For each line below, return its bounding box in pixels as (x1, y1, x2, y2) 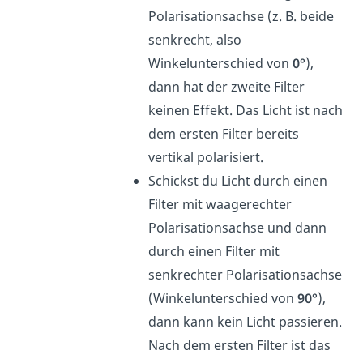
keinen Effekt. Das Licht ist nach (148, 100, 344, 119)
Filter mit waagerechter (148, 194, 293, 213)
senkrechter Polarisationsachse (148, 265, 343, 284)
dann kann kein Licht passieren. (148, 312, 343, 331)
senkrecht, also (148, 30, 242, 49)
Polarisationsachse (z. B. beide (148, 6, 335, 25)
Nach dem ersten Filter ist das (148, 335, 331, 354)
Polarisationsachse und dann (148, 218, 327, 237)
